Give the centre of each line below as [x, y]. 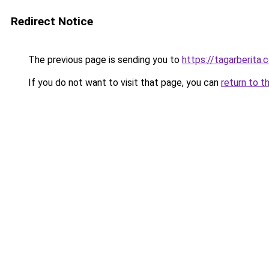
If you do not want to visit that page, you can [123, 83]
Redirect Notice [52, 21]
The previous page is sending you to [104, 60]
